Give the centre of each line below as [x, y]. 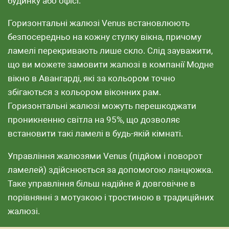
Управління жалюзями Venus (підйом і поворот [105, 156]
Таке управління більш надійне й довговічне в [101, 184]
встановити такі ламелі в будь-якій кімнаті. [95, 133]
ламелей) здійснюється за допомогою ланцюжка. [110, 170]
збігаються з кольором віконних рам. [84, 92]
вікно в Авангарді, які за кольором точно [91, 78]
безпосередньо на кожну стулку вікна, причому [105, 37]
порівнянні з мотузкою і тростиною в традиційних [111, 197]
